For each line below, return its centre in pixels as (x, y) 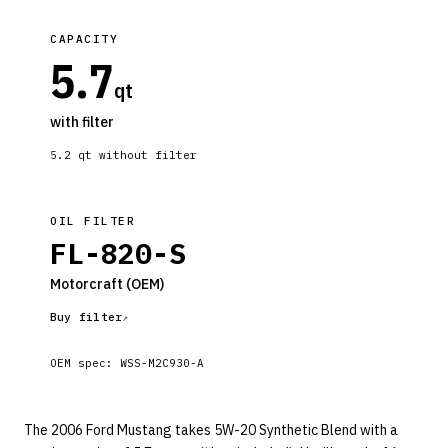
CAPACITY (84, 39)
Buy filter (86, 317)
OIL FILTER (93, 221)
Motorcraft (86, 284)
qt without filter (134, 155)
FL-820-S (118, 253)
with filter (82, 122)
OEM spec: (85, 363)
